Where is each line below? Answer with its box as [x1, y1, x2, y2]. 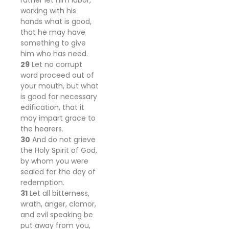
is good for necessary [20, 91, 97, 102]
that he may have [20, 27, 85, 37]
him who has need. [20, 49, 88, 59]
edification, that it [20, 102, 84, 112]
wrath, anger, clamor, [20, 199, 96, 209]
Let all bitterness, [28, 188, 89, 198]
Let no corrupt [30, 59, 82, 70]
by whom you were [20, 156, 88, 166]
